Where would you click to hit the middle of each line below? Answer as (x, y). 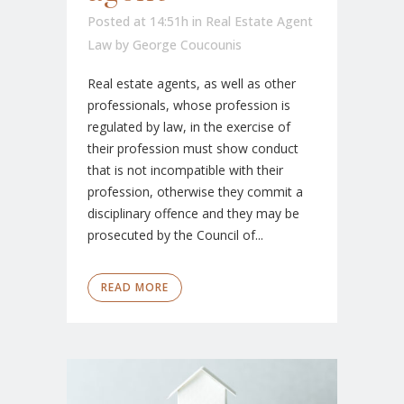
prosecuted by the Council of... (175, 235)
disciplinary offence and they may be (193, 214)
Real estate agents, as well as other (192, 84)
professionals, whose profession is (189, 106)
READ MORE (135, 288)
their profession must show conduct (193, 149)
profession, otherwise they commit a (195, 192)
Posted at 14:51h (138, 22)
